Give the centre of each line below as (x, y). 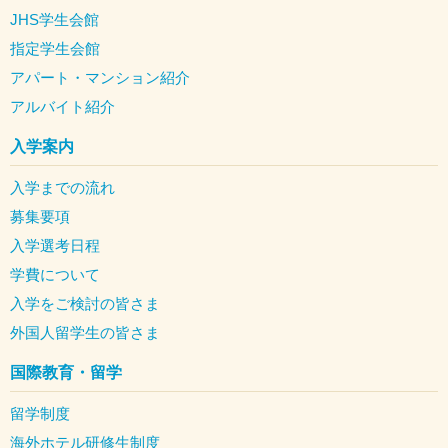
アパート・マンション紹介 (100, 77)
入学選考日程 (55, 245)
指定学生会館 (55, 48)
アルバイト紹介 (62, 106)
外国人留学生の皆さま (85, 332)
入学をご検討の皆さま (85, 303)
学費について (55, 274)
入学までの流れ (62, 187)
